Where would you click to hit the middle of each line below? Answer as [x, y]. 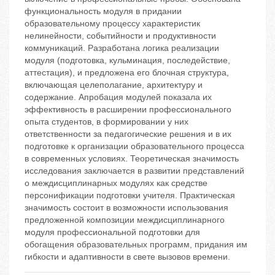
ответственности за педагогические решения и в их [128, 134]
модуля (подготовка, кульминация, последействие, [127, 60]
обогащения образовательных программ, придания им [136, 245]
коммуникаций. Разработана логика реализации [122, 48]
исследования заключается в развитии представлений [134, 171]
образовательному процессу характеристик [112, 24]
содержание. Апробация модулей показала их [118, 97]
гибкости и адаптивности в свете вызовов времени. [127, 257]
